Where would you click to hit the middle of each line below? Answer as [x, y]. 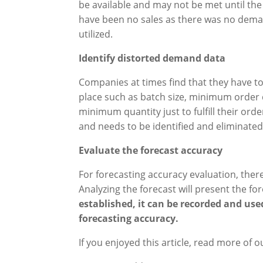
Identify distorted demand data [152, 58]
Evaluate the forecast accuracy [151, 150]
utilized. [96, 34]
